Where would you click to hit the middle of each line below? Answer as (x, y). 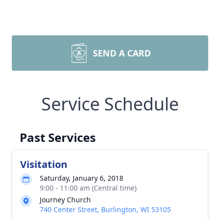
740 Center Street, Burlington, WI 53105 (105, 209)
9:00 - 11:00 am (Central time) (88, 188)
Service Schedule (110, 104)
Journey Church (65, 200)
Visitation (44, 164)
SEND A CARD (122, 53)
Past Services (58, 137)
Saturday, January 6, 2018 (82, 178)
